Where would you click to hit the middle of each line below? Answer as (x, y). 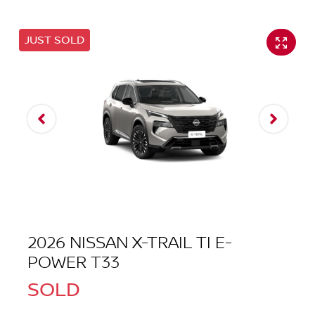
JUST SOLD (54, 40)
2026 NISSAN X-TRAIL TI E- (130, 243)
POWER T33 (73, 263)
